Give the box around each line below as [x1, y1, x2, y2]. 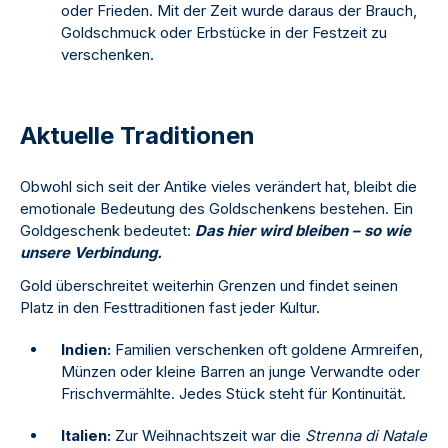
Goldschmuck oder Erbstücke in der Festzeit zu [61, 23, 387, 43]
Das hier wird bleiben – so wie [195, 221, 411, 241]
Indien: [61, 340, 111, 360]
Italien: [61, 426, 111, 446]
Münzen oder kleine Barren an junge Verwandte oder [61, 362, 420, 382]
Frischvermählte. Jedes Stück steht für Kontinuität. [61, 384, 406, 404]
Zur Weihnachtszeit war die [111, 426, 305, 446]
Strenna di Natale [305, 426, 427, 446]
